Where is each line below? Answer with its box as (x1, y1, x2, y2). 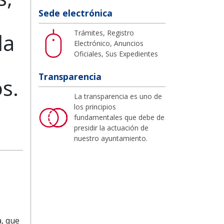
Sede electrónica (38, 6, 112, 19)
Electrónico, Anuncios (74, 38, 143, 48)
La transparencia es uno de (74, 91, 162, 101)
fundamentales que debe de (74, 112, 164, 122)
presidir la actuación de (74, 122, 148, 132)
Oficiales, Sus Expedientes (74, 48, 158, 58)
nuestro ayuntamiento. (74, 133, 147, 143)
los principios (74, 101, 116, 111)
